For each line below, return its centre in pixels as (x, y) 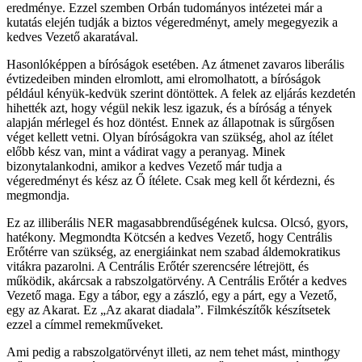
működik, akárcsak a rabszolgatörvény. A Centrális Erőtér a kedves (177, 280)
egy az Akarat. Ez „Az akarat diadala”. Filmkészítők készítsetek (168, 309)
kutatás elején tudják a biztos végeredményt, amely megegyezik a (172, 22)
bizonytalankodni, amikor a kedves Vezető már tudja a (144, 166)
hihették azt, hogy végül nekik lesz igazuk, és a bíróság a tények (169, 107)
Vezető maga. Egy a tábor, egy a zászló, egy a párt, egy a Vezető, (172, 295)
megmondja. (38, 195)
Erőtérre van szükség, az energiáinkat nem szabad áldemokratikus (173, 251)
